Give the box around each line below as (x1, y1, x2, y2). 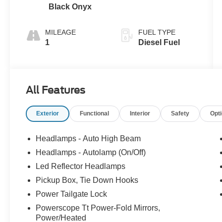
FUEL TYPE (138, 28, 175, 37)
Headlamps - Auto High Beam (36, 134, 141, 143)
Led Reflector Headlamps (36, 162, 126, 171)
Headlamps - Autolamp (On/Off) (36, 148, 146, 157)
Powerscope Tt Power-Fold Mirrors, (36, 204, 161, 213)
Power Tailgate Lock (36, 190, 108, 199)
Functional (80, 110, 110, 117)
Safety (171, 110, 190, 117)
